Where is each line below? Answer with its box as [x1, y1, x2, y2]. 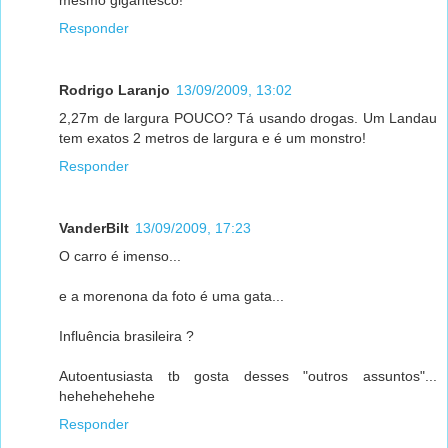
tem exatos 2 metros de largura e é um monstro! [59, 129, 366, 146]
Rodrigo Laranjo [59, 81, 170, 98]
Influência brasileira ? [59, 327, 194, 344]
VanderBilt [59, 219, 129, 236]
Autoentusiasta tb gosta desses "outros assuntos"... [59, 367, 437, 384]
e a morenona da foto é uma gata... [59, 287, 284, 304]
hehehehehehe [59, 387, 155, 404]
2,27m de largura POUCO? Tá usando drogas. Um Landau [59, 109, 437, 126]
